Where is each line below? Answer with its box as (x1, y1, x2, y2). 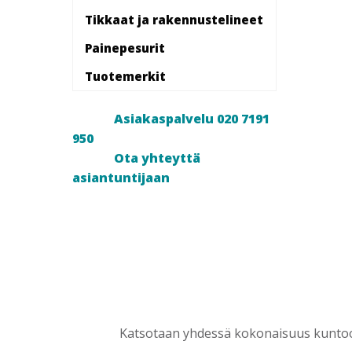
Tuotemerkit (85, 68, 166, 84)
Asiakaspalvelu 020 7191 (113, 109, 269, 127)
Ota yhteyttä (113, 148, 200, 167)
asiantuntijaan (72, 168, 170, 186)
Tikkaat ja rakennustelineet (85, 11, 263, 27)
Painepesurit (85, 39, 165, 56)
